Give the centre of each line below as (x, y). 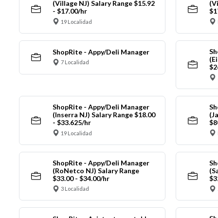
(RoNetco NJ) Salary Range (96, 170)
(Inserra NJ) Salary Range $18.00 (104, 115)
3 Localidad (75, 189)
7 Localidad (75, 62)
